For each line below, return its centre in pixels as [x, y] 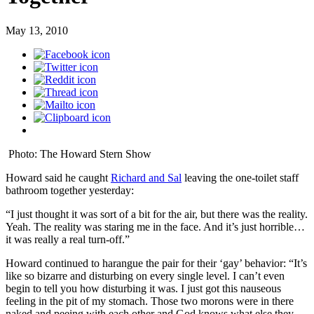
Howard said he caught [58, 177]
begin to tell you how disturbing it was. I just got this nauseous [143, 288]
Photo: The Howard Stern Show [80, 153]
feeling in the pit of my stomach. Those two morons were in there [150, 301]
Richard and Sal [146, 177]
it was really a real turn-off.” [68, 239]
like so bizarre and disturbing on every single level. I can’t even [145, 275]
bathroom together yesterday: [70, 190]
